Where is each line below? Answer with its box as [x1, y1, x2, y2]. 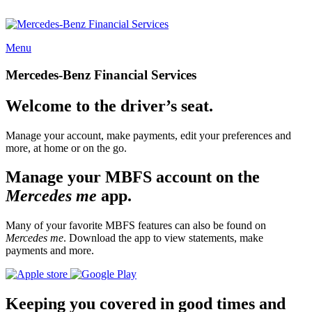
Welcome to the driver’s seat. [6, 96, 213, 115]
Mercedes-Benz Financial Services [6, 67, 196, 82]
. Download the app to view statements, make [63, 232, 263, 244]
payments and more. [6, 244, 94, 257]
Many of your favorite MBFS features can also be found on [6, 219, 266, 232]
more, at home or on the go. [6, 141, 127, 154]
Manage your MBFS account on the [6, 168, 260, 187]
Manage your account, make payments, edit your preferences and [6, 129, 291, 141]
